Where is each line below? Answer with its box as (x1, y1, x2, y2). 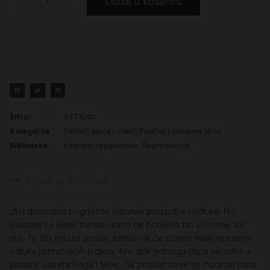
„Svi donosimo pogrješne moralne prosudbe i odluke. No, (10, 206, 237, 217)
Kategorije (10, 127, 50, 136)
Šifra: (10, 112, 31, 122)
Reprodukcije (142, 141, 190, 151)
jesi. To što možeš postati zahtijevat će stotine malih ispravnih (10, 233, 252, 243)
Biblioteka (10, 141, 48, 151)
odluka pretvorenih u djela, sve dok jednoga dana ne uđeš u (10, 246, 250, 257)
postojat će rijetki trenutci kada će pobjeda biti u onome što (10, 219, 245, 230)
